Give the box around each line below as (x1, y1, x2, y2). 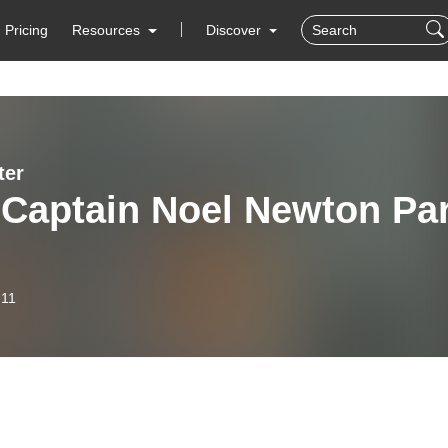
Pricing (5, 22, 49, 38)
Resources (72, 22, 141, 38)
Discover (205, 22, 265, 38)
